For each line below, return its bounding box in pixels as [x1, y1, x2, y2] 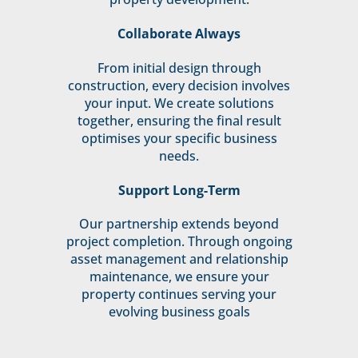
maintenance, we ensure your [89, 268, 269, 286]
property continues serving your [82, 285, 276, 304]
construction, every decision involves [68, 76, 290, 94]
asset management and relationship [70, 250, 288, 268]
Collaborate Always [117, 24, 241, 42]
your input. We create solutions [84, 93, 274, 112]
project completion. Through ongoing [66, 233, 292, 251]
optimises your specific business [81, 129, 277, 147]
